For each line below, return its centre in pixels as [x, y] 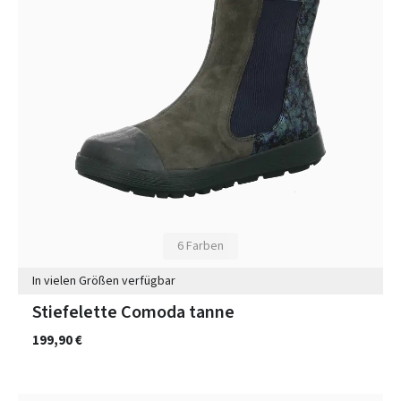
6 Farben [200, 246]
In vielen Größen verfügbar [104, 281]
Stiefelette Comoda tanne [133, 312]
